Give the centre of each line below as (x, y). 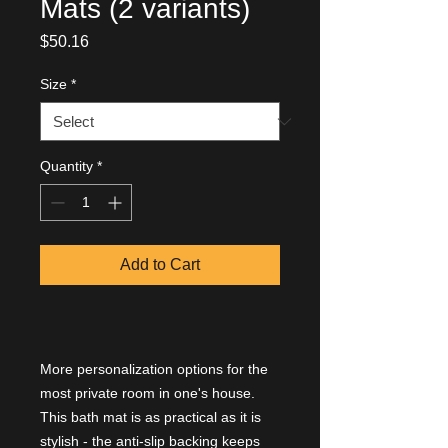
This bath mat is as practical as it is (150, 417)
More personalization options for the (154, 369)
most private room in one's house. (147, 393)
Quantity (66, 166)
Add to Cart (160, 264)
